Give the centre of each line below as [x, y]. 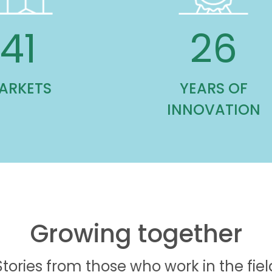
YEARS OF [216, 89]
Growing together [136, 234]
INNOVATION [216, 110]
